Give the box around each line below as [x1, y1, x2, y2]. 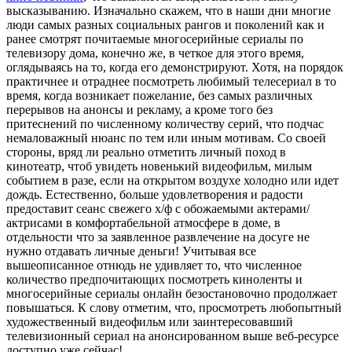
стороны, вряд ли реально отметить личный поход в [6, 145, 286, 159]
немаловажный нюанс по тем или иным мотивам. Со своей [6, 131, 326, 145]
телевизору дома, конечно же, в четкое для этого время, [6, 46, 304, 60]
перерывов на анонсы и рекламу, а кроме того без [6, 103, 273, 117]
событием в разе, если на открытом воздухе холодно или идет [6, 174, 339, 188]
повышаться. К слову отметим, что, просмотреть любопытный [6, 301, 342, 315]
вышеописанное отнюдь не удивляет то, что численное [6, 258, 302, 273]
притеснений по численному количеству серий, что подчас [6, 117, 324, 131]
